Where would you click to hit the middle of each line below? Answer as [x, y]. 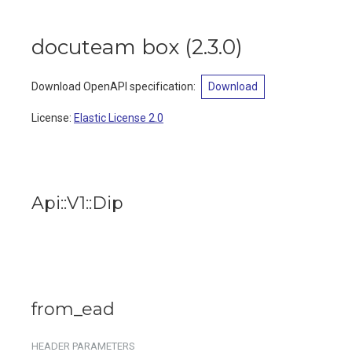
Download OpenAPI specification [112, 86]
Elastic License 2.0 [119, 118]
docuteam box [105, 47]
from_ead [73, 309]
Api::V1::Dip [77, 203]
